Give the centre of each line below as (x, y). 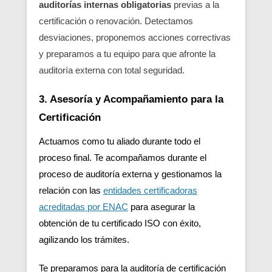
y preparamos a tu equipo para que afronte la (127, 53)
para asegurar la (163, 206)
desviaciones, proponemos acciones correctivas (135, 37)
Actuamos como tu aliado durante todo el (120, 141)
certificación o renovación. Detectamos (116, 21)
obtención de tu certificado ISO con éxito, (120, 223)
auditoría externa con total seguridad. (112, 70)
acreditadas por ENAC (83, 206)
